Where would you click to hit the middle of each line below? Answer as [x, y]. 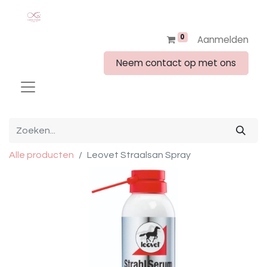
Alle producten [41, 155]
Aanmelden [223, 40]
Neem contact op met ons [176, 63]
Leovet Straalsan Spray [139, 155]
